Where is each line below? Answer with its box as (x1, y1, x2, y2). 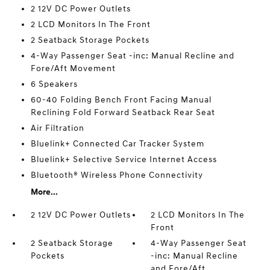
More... (30, 187, 58, 197)
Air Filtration (30, 123, 84, 133)
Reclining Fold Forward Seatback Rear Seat (30, 107, 215, 118)
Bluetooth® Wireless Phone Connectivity (30, 170, 203, 180)
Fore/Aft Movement (30, 63, 116, 74)
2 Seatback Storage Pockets (30, 35, 149, 45)
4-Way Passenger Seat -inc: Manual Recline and (30, 51, 234, 61)
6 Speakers (30, 79, 78, 89)
